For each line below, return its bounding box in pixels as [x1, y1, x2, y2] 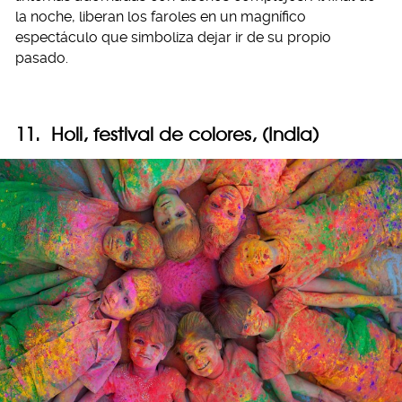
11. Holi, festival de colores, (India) [15, 123, 319, 146]
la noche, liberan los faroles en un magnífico [15, 8, 306, 26]
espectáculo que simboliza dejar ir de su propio [15, 29, 331, 47]
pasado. [15, 49, 68, 67]
